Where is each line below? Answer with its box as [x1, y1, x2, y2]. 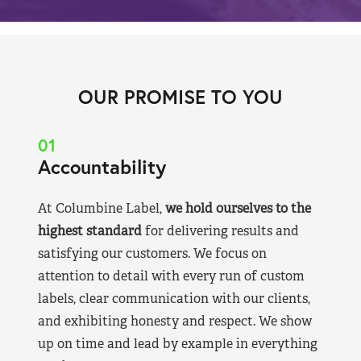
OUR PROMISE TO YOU [78, 84, 283, 110]
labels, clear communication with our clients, [38, 290, 310, 308]
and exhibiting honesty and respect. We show [38, 313, 312, 330]
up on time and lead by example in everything [38, 335, 317, 353]
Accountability [38, 154, 166, 180]
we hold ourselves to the [165, 200, 311, 218]
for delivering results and [142, 222, 299, 240]
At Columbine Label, [38, 200, 165, 218]
